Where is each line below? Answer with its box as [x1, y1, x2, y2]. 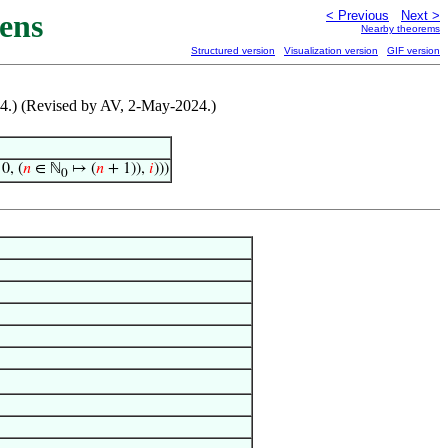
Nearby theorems [361, 23, 440, 34]
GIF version [387, 45, 440, 56]
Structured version [191, 45, 275, 56]
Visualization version [284, 45, 378, 56]
